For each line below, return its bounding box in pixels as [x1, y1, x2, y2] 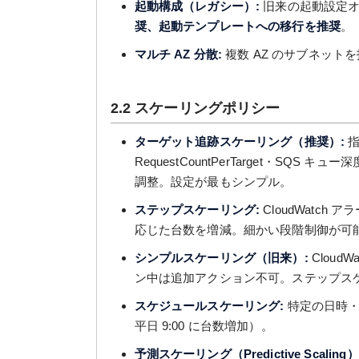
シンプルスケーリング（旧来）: [134, 251, 309, 264]
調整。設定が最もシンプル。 [134, 175, 292, 188]
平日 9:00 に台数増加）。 [134, 319, 273, 333]
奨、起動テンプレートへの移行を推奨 [134, 19, 341, 33]
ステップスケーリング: [134, 203, 260, 216]
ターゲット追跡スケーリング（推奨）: [134, 135, 345, 148]
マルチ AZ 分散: [134, 47, 223, 61]
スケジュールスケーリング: [134, 299, 284, 313]
